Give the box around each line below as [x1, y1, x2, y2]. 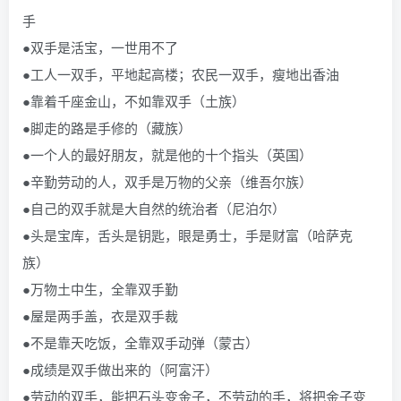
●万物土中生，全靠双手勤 [22, 279, 178, 298]
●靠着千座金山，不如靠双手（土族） [22, 91, 245, 110]
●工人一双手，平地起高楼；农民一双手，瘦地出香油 [22, 64, 339, 83]
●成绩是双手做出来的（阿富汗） [22, 360, 218, 379]
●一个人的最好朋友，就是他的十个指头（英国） [22, 145, 312, 164]
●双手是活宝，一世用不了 [22, 38, 178, 56]
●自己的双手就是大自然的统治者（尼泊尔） [22, 199, 286, 218]
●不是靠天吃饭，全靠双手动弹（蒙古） [22, 333, 259, 352]
